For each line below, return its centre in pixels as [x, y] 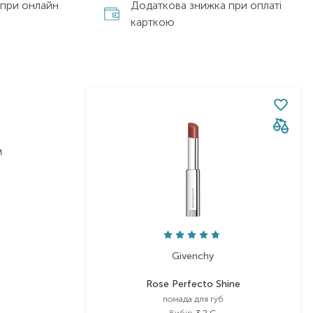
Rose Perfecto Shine [193, 284]
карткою [153, 22]
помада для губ [193, 299]
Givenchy [193, 256]
